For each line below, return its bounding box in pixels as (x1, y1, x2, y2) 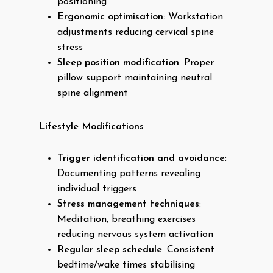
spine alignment (57, 88, 128, 98)
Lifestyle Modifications (39, 122, 144, 132)
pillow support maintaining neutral (57, 73, 212, 83)
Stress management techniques (57, 199, 199, 209)
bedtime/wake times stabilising (57, 260, 195, 270)
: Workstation (163, 12, 223, 22)
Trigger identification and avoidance (57, 154, 225, 163)
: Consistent (162, 245, 214, 255)
